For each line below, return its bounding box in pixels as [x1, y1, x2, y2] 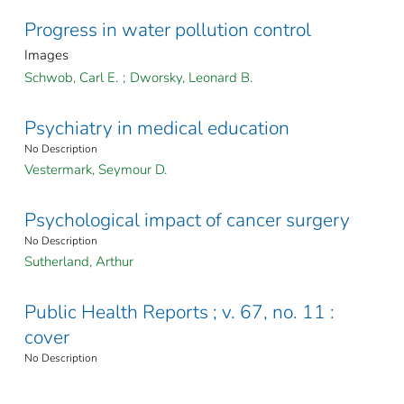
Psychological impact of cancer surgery [24, 207, 350, 234]
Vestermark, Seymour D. [24, 161, 167, 179]
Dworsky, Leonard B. [130, 69, 252, 87]
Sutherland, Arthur [24, 252, 133, 271]
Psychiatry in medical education [24, 115, 289, 142]
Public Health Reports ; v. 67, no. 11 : [24, 299, 335, 326]
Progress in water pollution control [24, 17, 311, 43]
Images [24, 46, 69, 65]
